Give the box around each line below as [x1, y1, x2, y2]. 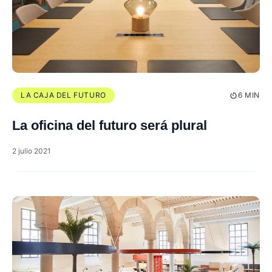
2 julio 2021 [12, 146, 51, 156]
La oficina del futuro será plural [12, 118, 207, 134]
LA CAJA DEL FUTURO [21, 90, 106, 100]
